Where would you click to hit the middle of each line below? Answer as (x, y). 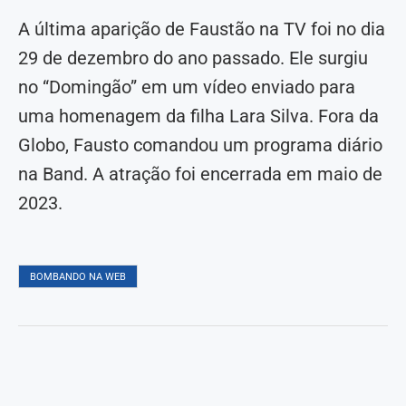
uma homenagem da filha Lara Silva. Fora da (198, 116)
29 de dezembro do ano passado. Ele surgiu (193, 58)
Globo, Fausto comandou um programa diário (200, 145)
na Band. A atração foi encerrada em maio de (200, 174)
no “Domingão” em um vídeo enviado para (187, 87)
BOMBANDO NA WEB (78, 277)
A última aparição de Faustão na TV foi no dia (202, 29)
